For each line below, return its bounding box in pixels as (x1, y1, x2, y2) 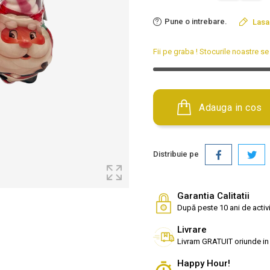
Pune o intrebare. (165, 16, 227, 26)
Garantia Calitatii (177, 190, 250, 201)
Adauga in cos (199, 101, 262, 113)
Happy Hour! (177, 257, 230, 269)
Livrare (177, 224, 207, 235)
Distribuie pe (153, 149, 199, 159)
